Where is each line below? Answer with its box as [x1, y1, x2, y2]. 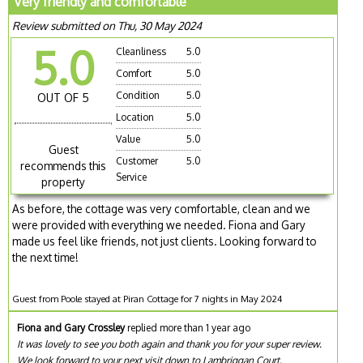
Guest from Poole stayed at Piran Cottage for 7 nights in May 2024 [12, 292, 283, 305]
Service [116, 171, 147, 184]
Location [116, 111, 155, 124]
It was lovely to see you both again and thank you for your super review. [17, 337, 322, 350]
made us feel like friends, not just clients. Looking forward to [12, 233, 318, 248]
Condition [116, 89, 160, 102]
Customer [116, 155, 159, 168]
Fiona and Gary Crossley [17, 321, 126, 334]
